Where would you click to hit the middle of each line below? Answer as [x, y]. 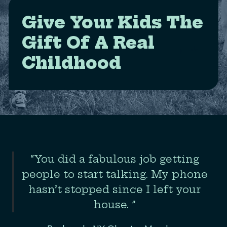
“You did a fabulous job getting [115, 159]
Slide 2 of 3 [32, 157]
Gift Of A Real [88, 42]
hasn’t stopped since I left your [115, 189]
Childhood [71, 63]
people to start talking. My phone [115, 174]
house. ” [115, 204]
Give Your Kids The [112, 22]
